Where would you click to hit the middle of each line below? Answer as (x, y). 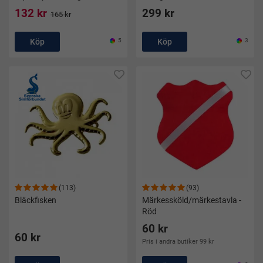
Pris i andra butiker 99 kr (178, 242)
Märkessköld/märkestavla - (191, 200)
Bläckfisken (36, 200)
